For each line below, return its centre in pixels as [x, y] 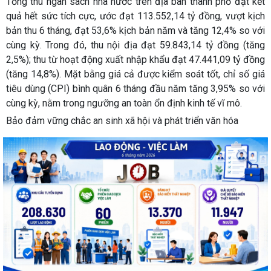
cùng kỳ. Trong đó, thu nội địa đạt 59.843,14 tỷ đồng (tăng [135, 45]
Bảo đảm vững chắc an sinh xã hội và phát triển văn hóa [122, 121]
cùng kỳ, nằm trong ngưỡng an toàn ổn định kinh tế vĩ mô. [125, 103]
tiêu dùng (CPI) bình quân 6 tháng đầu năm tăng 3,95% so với [135, 89]
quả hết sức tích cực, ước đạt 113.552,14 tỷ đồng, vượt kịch [135, 16]
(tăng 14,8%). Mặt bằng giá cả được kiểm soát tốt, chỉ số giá [135, 74]
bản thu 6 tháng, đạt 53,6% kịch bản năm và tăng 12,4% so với [135, 31]
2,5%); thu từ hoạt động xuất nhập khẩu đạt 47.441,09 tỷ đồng [135, 60]
